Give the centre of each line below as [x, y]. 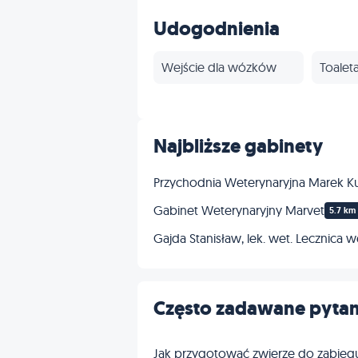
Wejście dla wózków [219, 68]
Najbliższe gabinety [238, 147]
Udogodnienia [217, 29]
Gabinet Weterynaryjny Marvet [239, 211]
